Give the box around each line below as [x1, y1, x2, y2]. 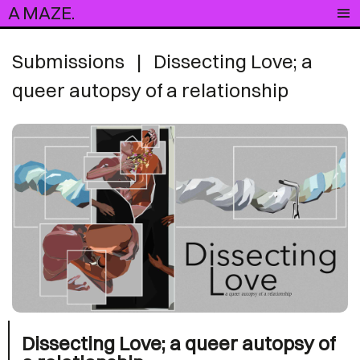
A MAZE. [8, 2, 75, 24]
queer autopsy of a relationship [12, 78, 288, 102]
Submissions [12, 49, 125, 73]
